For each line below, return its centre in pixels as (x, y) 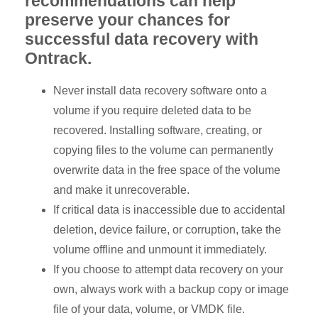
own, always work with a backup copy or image (171, 289)
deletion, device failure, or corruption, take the (167, 229)
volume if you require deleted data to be (152, 110)
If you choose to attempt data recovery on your (168, 269)
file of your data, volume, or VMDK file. (149, 309)
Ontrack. (58, 58)
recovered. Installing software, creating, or (158, 130)
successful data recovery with (142, 39)
